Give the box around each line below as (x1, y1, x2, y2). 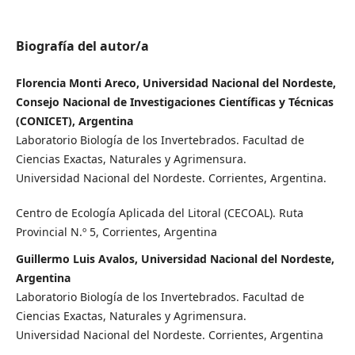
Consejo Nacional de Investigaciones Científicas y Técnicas (15, 94, 334, 109)
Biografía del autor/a (15, 36, 149, 55)
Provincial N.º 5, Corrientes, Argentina (15, 223, 217, 239)
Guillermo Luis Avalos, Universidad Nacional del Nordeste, (15, 250, 334, 266)
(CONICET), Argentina (15, 113, 133, 128)
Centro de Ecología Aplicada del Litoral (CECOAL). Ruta (15, 204, 303, 220)
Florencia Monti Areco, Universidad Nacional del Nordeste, (15, 74, 336, 90)
